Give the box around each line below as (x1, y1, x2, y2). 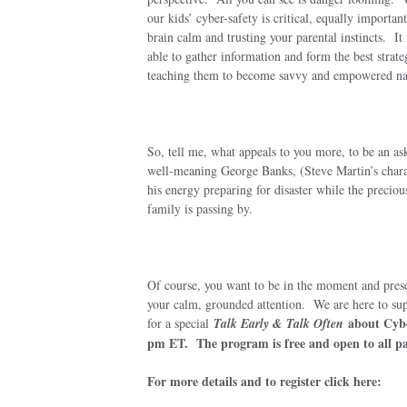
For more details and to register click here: (146, 371, 382, 391)
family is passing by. (146, 199, 253, 217)
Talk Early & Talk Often (213, 313, 343, 333)
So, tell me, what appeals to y (146, 142, 299, 160)
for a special (146, 313, 213, 332)
